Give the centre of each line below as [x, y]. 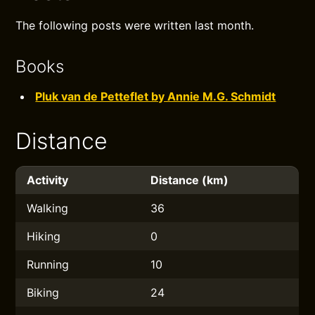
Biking [43, 292]
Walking [48, 208]
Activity [48, 180]
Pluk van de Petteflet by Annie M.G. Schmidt [156, 96]
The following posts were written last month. [135, 25]
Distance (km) [190, 180]
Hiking [44, 236]
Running [48, 264]
